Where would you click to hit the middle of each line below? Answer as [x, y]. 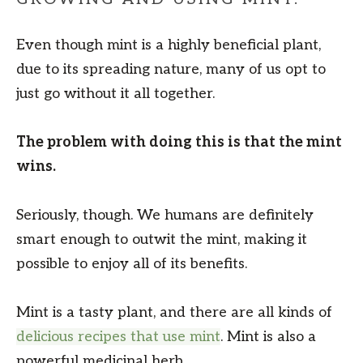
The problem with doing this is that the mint [179, 143]
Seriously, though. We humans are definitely [165, 216]
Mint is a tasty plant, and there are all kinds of [174, 313]
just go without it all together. [115, 94]
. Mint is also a [268, 337]
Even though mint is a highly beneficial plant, [169, 45]
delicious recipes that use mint [118, 337]
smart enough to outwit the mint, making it [162, 240]
